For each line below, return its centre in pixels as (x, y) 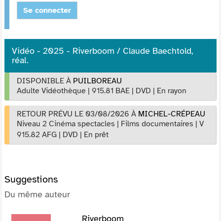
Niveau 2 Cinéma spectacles (66, 124)
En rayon (172, 91)
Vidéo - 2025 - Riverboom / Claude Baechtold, (103, 51)
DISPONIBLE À (45, 81)
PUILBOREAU (97, 81)
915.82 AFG (37, 134)
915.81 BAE (111, 91)
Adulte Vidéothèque (51, 91)
